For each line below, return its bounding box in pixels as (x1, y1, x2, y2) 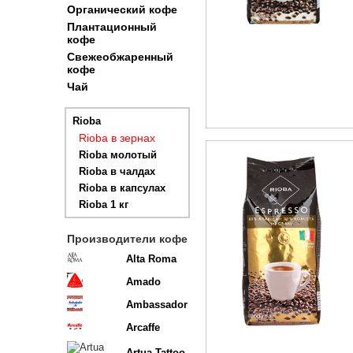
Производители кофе (67, 232, 188, 245)
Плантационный (67, 20, 157, 33)
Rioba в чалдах (79, 165, 155, 177)
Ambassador (126, 299, 188, 310)
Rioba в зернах (79, 132, 155, 144)
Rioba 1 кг (79, 199, 128, 210)
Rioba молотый (79, 149, 157, 161)
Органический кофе (67, 3, 177, 16)
